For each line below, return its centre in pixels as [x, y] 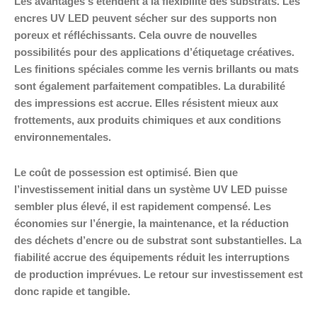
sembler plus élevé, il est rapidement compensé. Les [143, 206]
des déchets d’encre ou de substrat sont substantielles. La [158, 240]
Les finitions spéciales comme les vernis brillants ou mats [156, 70]
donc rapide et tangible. [72, 291]
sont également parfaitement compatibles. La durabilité [150, 87]
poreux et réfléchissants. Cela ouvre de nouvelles [136, 36]
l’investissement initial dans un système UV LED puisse [151, 189]
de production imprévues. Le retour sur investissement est [158, 274]
